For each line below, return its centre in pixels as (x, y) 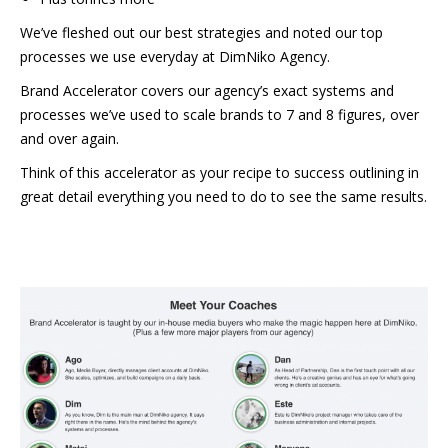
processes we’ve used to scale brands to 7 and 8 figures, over (219, 114)
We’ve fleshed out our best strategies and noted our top (201, 32)
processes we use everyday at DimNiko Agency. (175, 56)
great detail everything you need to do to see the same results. (223, 196)
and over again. (69, 138)
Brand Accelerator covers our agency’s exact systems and (207, 90)
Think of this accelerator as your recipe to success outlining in (219, 172)
